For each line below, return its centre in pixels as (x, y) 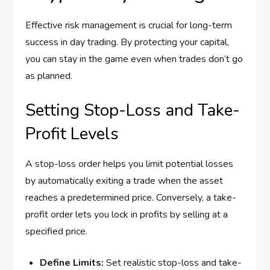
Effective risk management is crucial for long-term (129, 26)
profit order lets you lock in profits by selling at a (127, 215)
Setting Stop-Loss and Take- (133, 111)
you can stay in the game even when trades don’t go (134, 59)
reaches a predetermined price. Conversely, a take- (131, 198)
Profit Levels (72, 134)
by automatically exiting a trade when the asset (124, 181)
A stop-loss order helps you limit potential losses (130, 164)
